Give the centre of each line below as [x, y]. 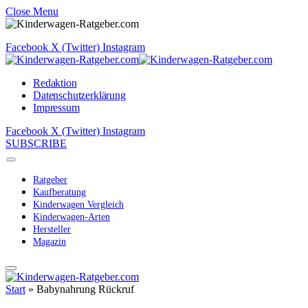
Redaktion [55, 83]
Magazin [49, 242]
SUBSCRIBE [36, 143]
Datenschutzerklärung [79, 95]
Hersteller [52, 229]
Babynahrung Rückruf [85, 289]
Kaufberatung [59, 192]
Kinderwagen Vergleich [78, 205]
